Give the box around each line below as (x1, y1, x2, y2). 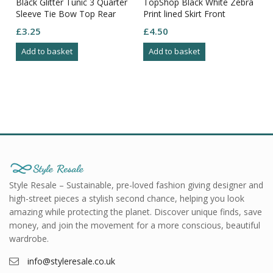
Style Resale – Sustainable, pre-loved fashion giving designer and (9, 179, 263, 191)
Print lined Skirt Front (143, 7, 225, 19)
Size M (16, 19, 42, 31)
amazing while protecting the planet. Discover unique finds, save (9, 205, 262, 218)
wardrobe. (9, 232, 49, 244)
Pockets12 (143, 30, 185, 43)
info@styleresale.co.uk (27, 255, 115, 267)
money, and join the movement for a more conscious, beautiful (9, 219, 260, 231)
